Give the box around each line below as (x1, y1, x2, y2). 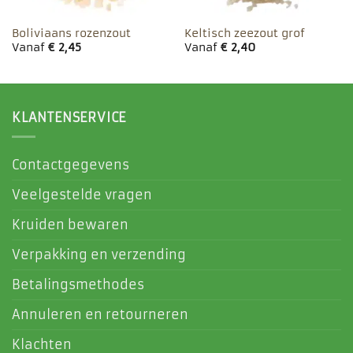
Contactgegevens (12, 157, 129, 173)
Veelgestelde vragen (12, 187, 152, 203)
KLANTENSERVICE (12, 109, 127, 125)
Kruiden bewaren (12, 217, 128, 233)
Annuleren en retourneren (12, 307, 188, 323)
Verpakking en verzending (12, 247, 186, 263)
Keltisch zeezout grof (184, 26, 305, 40)
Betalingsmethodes (12, 277, 144, 293)
